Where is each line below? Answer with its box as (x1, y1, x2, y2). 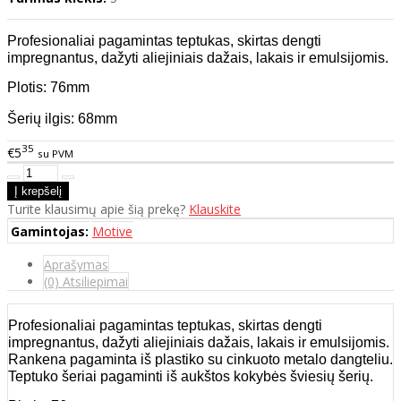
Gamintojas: (11, 222, 89, 240)
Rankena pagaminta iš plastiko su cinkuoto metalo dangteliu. (8, 351, 393, 367)
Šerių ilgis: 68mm (7, 111, 117, 127)
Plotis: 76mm (7, 80, 90, 96)
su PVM (38, 146, 73, 160)
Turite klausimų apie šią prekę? (7, 200, 189, 218)
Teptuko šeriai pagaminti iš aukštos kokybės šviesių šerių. (8, 368, 373, 384)
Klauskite (189, 200, 241, 218)
